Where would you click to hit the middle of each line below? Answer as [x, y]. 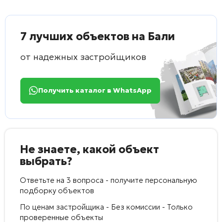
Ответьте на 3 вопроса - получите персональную [109, 180]
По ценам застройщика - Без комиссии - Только [106, 207]
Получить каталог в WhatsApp [95, 90]
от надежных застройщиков [83, 56]
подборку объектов [57, 190]
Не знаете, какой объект [89, 149]
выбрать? [46, 161]
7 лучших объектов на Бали [98, 36]
